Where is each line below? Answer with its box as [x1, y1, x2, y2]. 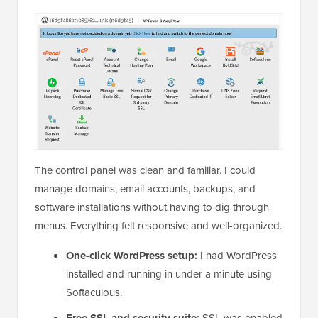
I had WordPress [197, 247, 277, 263]
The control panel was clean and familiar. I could [35, 162, 256, 177]
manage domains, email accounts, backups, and [35, 180, 256, 196]
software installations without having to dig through [35, 199, 269, 214]
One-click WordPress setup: [66, 247, 197, 263]
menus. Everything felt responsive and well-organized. [35, 217, 282, 233]
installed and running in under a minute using [66, 265, 272, 281]
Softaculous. [66, 284, 122, 300]
